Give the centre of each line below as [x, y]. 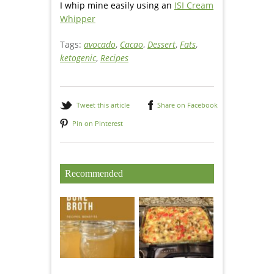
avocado [100, 45]
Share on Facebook [187, 105]
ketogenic [78, 58]
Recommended [94, 174]
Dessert [161, 45]
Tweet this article [103, 105]
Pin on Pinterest [98, 124]
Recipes [114, 58]
